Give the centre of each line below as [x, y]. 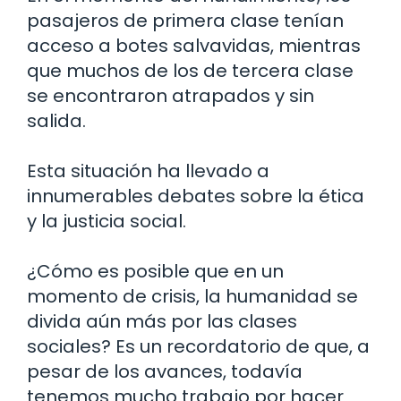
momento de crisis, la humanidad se [192, 296]
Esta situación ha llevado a [148, 171]
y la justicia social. [107, 221]
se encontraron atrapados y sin [171, 95]
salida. [56, 120]
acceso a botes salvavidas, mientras [194, 45]
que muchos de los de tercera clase [190, 70]
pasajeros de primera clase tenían [185, 20]
